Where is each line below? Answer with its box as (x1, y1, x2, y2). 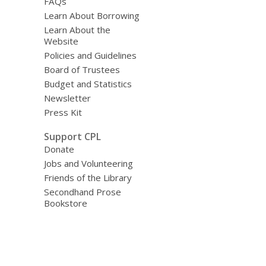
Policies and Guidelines (43, 49, 137, 61)
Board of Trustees (43, 64, 120, 75)
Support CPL (43, 129, 101, 143)
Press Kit (43, 106, 82, 118)
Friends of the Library (43, 171, 132, 183)
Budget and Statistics (43, 78, 132, 90)
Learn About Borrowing (43, 9, 140, 21)
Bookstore (43, 197, 87, 209)
